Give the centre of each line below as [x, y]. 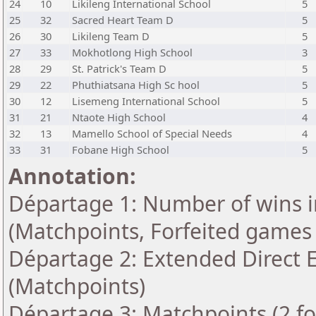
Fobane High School [121, 150]
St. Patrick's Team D [119, 68]
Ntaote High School [119, 117]
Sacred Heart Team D [123, 20]
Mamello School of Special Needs [152, 133]
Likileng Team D [111, 36]
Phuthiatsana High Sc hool [136, 85]
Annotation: [72, 176]
